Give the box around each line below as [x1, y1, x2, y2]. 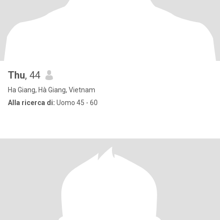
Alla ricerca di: [8, 99, 55, 107]
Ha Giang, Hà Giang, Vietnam [8, 86, 95, 94]
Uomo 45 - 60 [55, 99, 98, 107]
